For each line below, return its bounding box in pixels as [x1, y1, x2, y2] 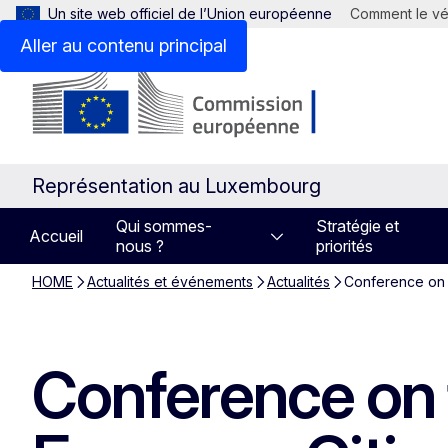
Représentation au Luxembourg [32, 174, 321, 198]
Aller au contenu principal [20, 35, 227, 56]
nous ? [116, 236, 164, 256]
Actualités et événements [87, 273, 253, 290]
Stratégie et [316, 216, 400, 236]
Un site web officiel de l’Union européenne [48, 5, 332, 22]
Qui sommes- [116, 216, 212, 236]
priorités [316, 236, 374, 256]
